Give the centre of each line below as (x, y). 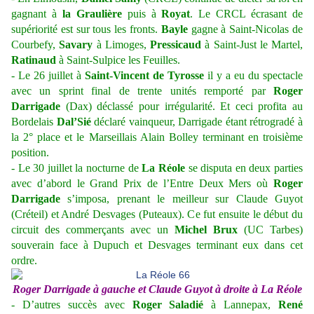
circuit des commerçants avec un (93, 230)
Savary (76, 45)
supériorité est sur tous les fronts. (86, 29)
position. (30, 153)
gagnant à (37, 14)
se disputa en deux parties (244, 168)
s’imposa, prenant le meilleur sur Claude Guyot (182, 199)
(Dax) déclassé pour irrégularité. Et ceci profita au (182, 107)
